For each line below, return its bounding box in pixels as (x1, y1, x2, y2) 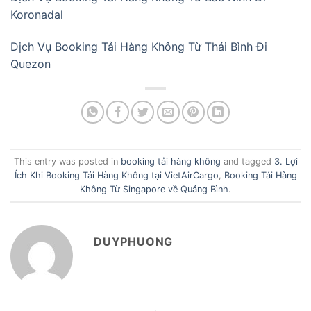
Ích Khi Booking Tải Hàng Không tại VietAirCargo (14, 169, 219, 180)
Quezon (10, 57, 54, 72)
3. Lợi (274, 155, 298, 167)
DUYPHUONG (94, 235, 174, 249)
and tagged (220, 155, 274, 167)
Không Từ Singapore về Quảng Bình (80, 183, 228, 194)
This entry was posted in (13, 155, 121, 167)
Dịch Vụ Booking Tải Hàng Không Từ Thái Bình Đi (10, 40, 267, 54)
